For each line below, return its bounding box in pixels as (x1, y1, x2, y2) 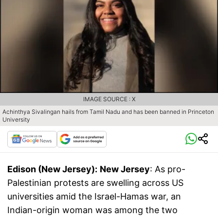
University (2, 116, 30, 124)
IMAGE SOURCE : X (83, 95, 135, 103)
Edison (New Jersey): (7, 164, 97, 175)
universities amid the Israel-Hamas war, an (7, 191, 181, 202)
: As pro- (150, 164, 185, 175)
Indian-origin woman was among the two (7, 205, 178, 216)
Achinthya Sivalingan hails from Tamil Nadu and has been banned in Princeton (2, 108, 214, 116)
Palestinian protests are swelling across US (7, 178, 183, 188)
